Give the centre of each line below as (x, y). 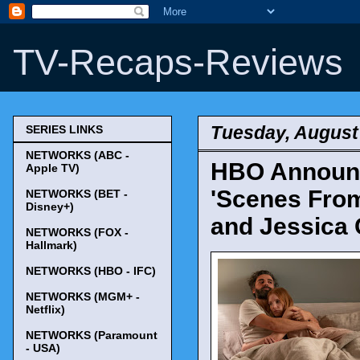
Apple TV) (53, 168)
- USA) (43, 348)
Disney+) (50, 207)
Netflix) (45, 310)
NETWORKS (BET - (77, 194)
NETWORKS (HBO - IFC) (91, 271)
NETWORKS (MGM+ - (83, 297)
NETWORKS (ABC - (78, 155)
